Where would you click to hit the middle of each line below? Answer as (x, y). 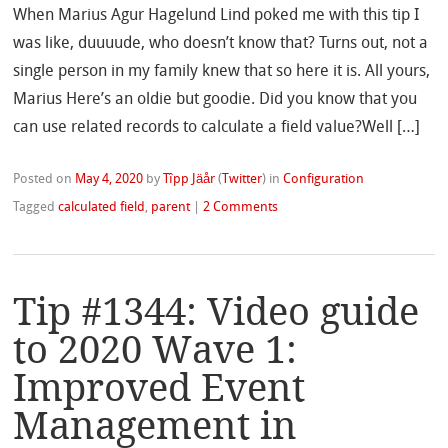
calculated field (102, 207)
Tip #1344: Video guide (216, 312)
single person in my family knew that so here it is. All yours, (222, 71)
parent (171, 207)
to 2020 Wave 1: (155, 350)
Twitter (242, 179)
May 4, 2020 (109, 179)
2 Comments (241, 207)
